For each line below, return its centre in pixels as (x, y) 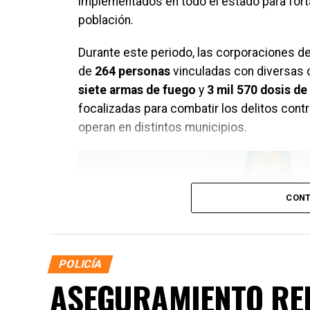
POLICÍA (80, 264)
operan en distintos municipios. (163, 127)
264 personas (133, 71)
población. (106, 20)
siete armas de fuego (137, 90)
